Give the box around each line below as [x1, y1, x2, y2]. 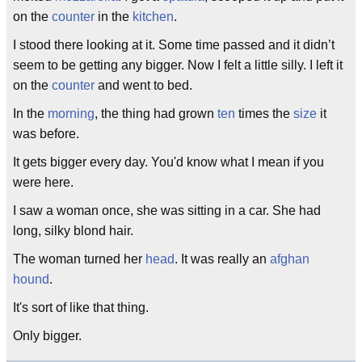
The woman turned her [13, 252, 145, 266]
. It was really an [175, 252, 270, 266]
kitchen [133, 10, 174, 23]
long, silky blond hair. [13, 224, 133, 238]
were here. [13, 175, 74, 189]
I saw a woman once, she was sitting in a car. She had [13, 204, 321, 217]
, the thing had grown [95, 107, 217, 120]
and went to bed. [95, 78, 196, 92]
